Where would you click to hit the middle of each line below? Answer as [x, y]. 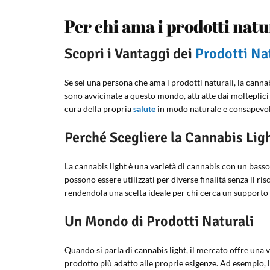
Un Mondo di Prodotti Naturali [159, 221]
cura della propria [99, 109]
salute [144, 109]
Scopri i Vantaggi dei [130, 54]
